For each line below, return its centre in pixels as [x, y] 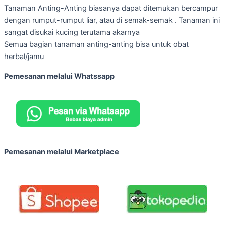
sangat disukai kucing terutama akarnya [72, 33]
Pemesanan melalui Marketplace [62, 152]
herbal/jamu [24, 57]
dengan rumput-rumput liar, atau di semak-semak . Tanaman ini [112, 20]
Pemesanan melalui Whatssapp [59, 76]
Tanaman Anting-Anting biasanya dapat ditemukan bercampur [111, 8]
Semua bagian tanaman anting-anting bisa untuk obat [96, 45]
